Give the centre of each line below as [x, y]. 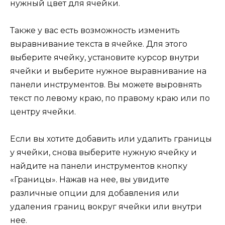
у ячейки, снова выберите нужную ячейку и [103, 153]
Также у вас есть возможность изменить [95, 31]
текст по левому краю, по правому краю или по [110, 98]
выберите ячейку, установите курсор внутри [105, 58]
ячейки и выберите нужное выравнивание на [108, 71]
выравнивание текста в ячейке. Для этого [99, 44]
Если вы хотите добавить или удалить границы [111, 139]
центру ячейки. [43, 112]
